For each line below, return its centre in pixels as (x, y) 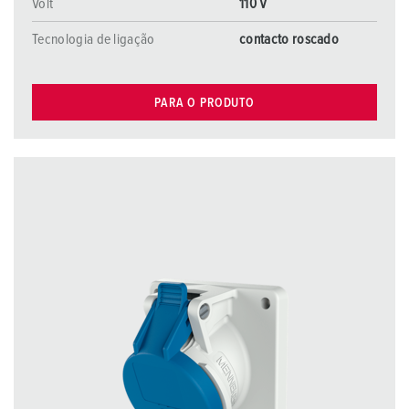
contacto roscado (289, 39)
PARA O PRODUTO (204, 103)
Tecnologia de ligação (94, 39)
